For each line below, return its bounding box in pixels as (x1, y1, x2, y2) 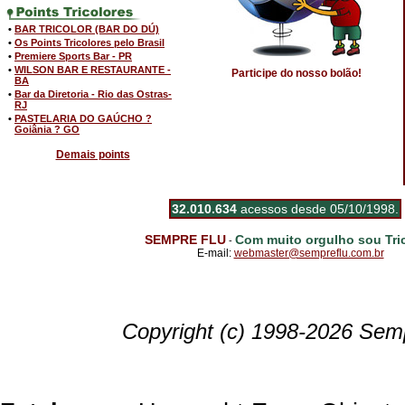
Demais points (55, 148, 130, 161)
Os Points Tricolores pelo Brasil (14, 37, 165, 48)
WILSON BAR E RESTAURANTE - (14, 64, 171, 75)
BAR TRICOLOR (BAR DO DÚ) (14, 24, 159, 34)
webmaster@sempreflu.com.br (233, 247, 384, 259)
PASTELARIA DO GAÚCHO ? (14, 113, 152, 124)
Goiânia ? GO (14, 124, 80, 135)
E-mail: (196, 247, 234, 259)
